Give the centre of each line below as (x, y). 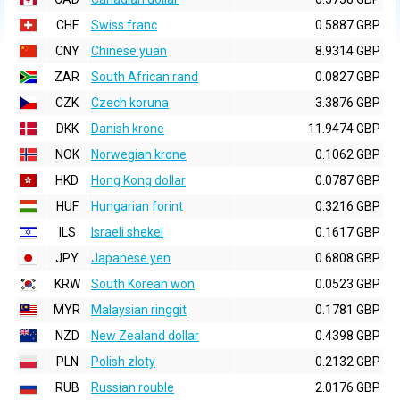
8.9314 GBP (348, 51)
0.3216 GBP (348, 206)
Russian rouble (133, 387)
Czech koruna (130, 103)
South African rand (145, 77)
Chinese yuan (129, 51)
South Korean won (143, 284)
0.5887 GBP (348, 25)
